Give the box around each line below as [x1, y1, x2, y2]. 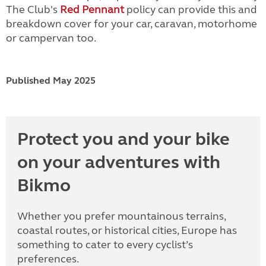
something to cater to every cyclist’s [17, 238, 193, 251]
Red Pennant [60, 3, 124, 16]
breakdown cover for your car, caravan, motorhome [6, 17, 257, 30]
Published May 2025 [6, 75, 96, 86]
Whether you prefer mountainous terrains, [17, 210, 226, 223]
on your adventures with [17, 151, 220, 173]
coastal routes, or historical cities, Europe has [17, 224, 237, 237]
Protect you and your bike [17, 128, 230, 150]
